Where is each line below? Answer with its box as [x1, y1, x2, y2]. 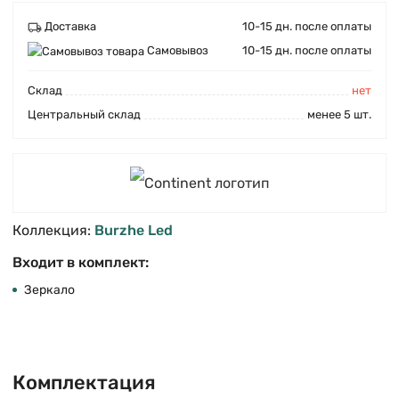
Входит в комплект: [12, 253, 149, 271]
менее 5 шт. [307, 108, 371, 122]
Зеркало [24, 281, 75, 297]
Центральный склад [28, 108, 141, 122]
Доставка [45, 20, 96, 33]
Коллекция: [12, 221, 94, 239]
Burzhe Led [94, 221, 173, 239]
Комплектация [12, 370, 156, 395]
